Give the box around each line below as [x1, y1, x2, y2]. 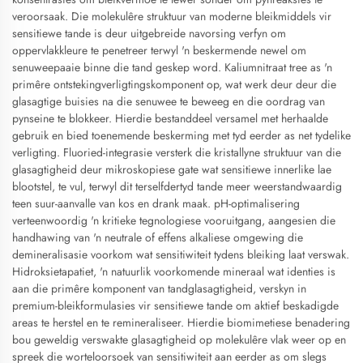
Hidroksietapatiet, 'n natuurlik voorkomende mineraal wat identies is [12, 263, 335, 280]
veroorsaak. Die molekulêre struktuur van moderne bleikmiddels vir [12, 8, 331, 24]
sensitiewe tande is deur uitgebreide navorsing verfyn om [12, 25, 286, 41]
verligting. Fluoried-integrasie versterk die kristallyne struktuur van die [12, 144, 341, 160]
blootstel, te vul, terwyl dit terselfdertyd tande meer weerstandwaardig [12, 178, 342, 194]
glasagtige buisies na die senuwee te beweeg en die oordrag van [12, 93, 325, 109]
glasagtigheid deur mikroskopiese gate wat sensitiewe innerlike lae [12, 161, 331, 177]
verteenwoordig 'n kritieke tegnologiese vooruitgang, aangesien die [12, 212, 335, 228]
